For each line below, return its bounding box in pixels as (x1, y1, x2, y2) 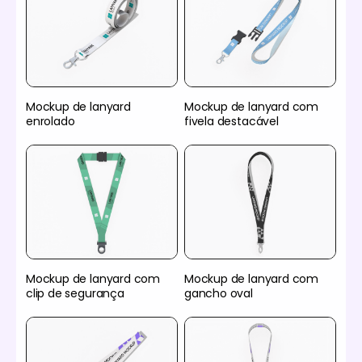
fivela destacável (184, 113, 279, 130)
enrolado (26, 113, 75, 130)
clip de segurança (26, 284, 124, 301)
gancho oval (184, 284, 253, 301)
